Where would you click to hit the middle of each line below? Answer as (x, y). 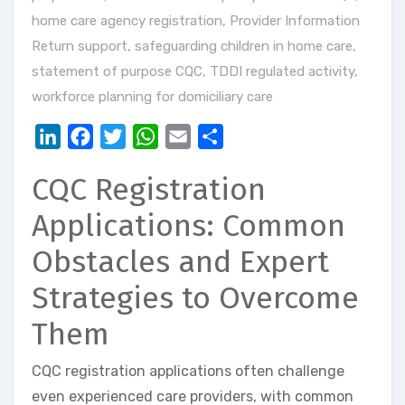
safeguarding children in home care (244, 47)
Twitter (151, 137)
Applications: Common (188, 226)
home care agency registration (127, 21)
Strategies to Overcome (195, 298)
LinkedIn (89, 137)
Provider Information (295, 21)
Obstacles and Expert (180, 262)
